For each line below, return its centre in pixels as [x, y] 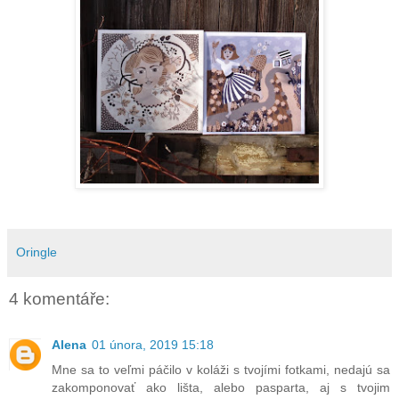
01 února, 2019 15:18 [153, 345]
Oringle [37, 252]
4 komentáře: [59, 298]
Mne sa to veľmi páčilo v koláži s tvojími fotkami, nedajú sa [221, 370]
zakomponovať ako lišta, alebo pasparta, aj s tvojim [221, 388]
